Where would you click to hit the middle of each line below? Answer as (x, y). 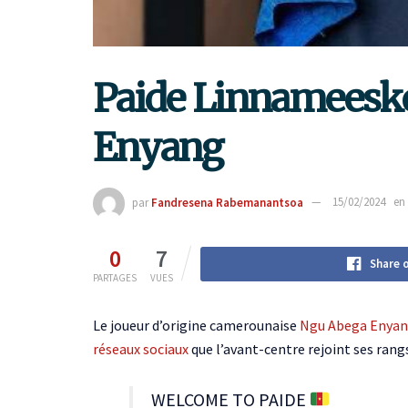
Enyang (158, 147)
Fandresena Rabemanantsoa (227, 202)
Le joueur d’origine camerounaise (196, 325)
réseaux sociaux (141, 348)
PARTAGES (115, 277)
